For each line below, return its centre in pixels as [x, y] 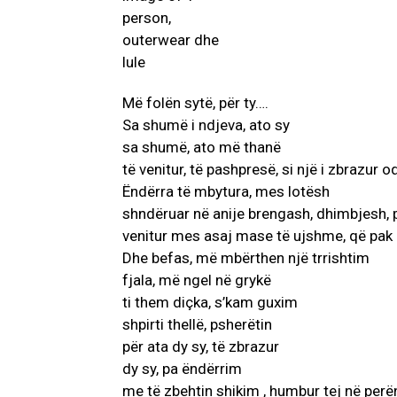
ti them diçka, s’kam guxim [210, 303]
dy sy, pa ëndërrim [182, 369]
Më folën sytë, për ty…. [195, 103]
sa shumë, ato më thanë [202, 148]
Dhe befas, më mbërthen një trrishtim [246, 258]
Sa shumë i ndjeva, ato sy [206, 125]
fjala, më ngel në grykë [197, 280]
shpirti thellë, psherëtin [197, 325]
